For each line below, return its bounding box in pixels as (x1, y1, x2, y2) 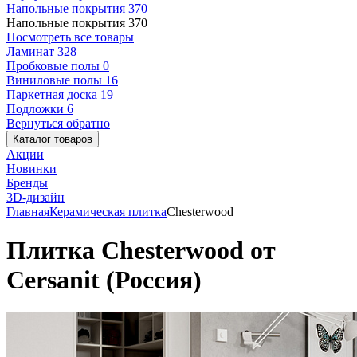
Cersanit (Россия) (6, 265, 202, 295)
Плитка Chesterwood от (6, 236, 276, 265)
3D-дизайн (6, 190, 65, 204)
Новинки (6, 162, 57, 175)
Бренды (6, 176, 48, 190)
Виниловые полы (6, 73, 105, 87)
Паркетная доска (6, 88, 100, 101)
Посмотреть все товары (6, 30, 134, 44)
